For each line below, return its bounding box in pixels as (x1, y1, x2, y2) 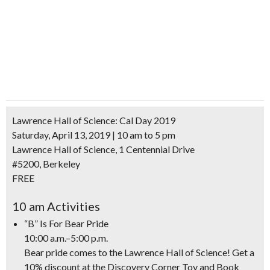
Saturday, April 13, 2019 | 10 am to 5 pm (12, 129, 175, 140)
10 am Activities (12, 199, 100, 213)
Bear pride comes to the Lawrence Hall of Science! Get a (24, 246, 254, 258)
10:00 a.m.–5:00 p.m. (24, 232, 108, 243)
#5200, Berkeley (12, 158, 80, 169)
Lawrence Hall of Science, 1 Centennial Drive (12, 143, 195, 155)
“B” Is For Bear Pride (24, 218, 108, 229)
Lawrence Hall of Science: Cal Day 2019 (12, 115, 175, 126)
